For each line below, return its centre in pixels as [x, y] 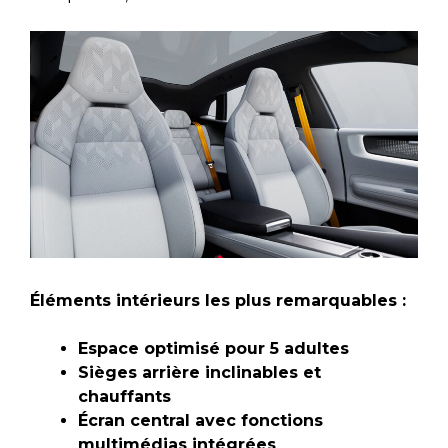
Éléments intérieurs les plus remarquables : [218, 300]
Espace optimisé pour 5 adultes [213, 348]
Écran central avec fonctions [200, 420]
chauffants [124, 396]
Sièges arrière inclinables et [199, 372]
